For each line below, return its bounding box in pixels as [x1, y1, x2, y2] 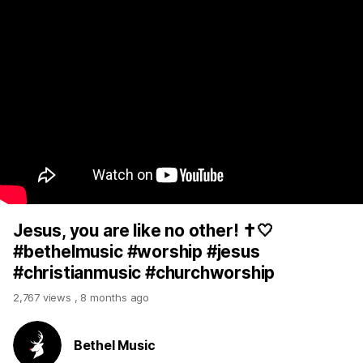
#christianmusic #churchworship [13, 263, 275, 283]
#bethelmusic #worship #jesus [13, 241, 260, 262]
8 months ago [80, 291, 150, 304]
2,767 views [13, 291, 75, 304]
